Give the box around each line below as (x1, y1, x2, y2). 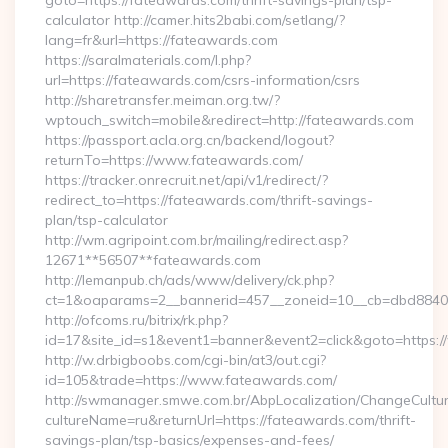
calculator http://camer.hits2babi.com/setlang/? (45, 11, 345, 29)
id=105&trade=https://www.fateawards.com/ (45, 371, 337, 389)
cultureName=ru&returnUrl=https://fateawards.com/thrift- (45, 411, 416, 429)
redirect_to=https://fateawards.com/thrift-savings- (45, 191, 373, 209)
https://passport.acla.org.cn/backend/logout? (45, 131, 334, 149)
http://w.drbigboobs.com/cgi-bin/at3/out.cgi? (45, 351, 326, 369)
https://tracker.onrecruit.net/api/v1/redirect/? (45, 171, 328, 189)
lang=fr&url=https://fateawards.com (45, 31, 278, 49)
